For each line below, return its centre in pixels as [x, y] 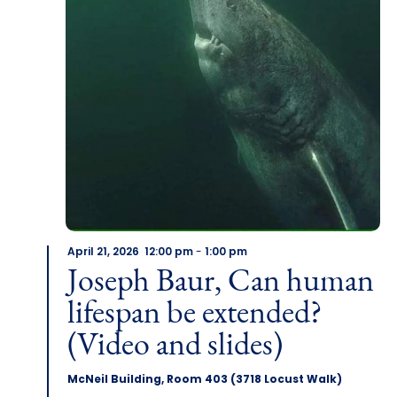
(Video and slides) [175, 347]
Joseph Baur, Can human [220, 283]
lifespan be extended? [195, 315]
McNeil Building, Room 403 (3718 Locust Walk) [204, 381]
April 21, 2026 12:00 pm [130, 253]
